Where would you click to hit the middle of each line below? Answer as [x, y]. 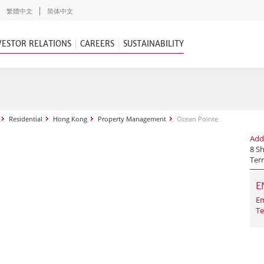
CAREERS [97, 44]
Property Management [132, 119]
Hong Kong [70, 119]
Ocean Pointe [197, 119]
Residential [26, 119]
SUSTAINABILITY [154, 44]
